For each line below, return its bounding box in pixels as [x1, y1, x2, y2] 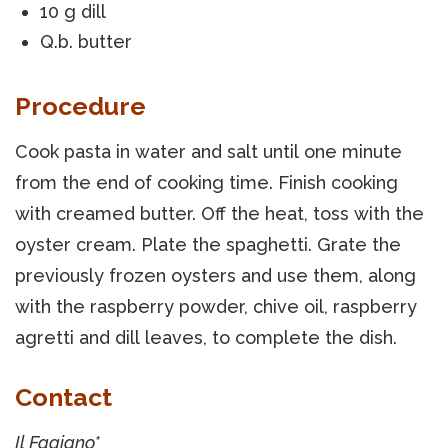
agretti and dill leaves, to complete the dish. [15, 326, 397, 348]
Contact [15, 381, 112, 412]
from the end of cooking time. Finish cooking [15, 171, 398, 193]
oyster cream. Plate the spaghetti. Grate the [15, 233, 401, 255]
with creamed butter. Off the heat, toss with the [15, 202, 424, 224]
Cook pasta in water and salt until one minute [15, 140, 402, 162]
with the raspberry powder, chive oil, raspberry [15, 295, 417, 317]
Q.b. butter [40, 30, 132, 52]
